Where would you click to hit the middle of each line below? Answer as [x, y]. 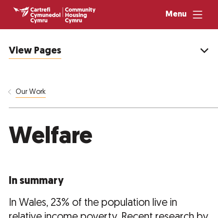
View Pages [35, 51]
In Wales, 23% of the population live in [93, 203]
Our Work [31, 92]
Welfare [51, 137]
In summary [36, 182]
